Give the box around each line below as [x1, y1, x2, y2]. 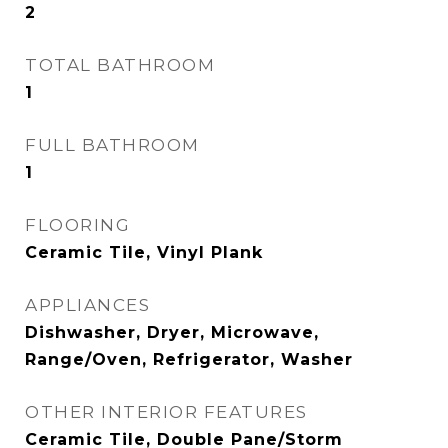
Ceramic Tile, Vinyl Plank [25, 243, 263, 262]
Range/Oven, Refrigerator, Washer [25, 350, 353, 369]
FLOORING [25, 215, 130, 235]
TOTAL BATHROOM [25, 55, 215, 75]
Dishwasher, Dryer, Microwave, [25, 323, 319, 342]
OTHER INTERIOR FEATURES [25, 402, 308, 422]
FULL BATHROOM [25, 135, 200, 155]
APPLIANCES [25, 295, 150, 315]
